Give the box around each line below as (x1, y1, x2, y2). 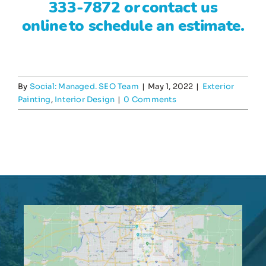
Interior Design (55, 94, 115, 105)
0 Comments (123, 94, 177, 105)
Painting (18, 94, 51, 105)
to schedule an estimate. (66, 15, 245, 37)
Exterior (202, 81, 235, 92)
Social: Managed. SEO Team (29, 81, 139, 92)
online (21, 15, 67, 37)
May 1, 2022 (148, 81, 194, 92)
